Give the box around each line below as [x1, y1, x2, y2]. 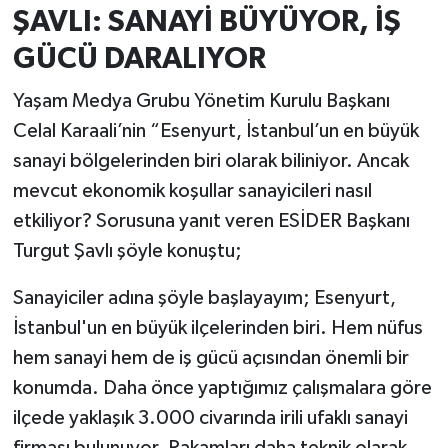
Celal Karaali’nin [12, 121, 146, 142]
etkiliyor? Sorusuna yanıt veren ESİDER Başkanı [12, 211, 410, 232]
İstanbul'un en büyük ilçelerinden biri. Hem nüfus [12, 318, 423, 339]
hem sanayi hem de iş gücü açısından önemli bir [12, 348, 409, 369]
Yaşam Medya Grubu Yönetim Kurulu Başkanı [12, 91, 390, 112]
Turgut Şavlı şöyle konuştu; [12, 241, 242, 262]
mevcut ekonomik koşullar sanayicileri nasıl [12, 181, 372, 202]
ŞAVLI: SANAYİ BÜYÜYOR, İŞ [12, 6, 401, 37]
